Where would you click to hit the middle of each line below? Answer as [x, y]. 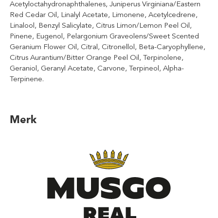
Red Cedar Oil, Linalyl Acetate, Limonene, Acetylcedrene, [104, 15]
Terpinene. [27, 79]
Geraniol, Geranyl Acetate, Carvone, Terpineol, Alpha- [97, 68]
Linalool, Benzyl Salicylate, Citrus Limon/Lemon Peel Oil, [101, 25]
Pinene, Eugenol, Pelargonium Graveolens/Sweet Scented [104, 36]
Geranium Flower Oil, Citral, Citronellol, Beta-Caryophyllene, [108, 47]
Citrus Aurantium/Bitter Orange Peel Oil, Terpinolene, [97, 57]
